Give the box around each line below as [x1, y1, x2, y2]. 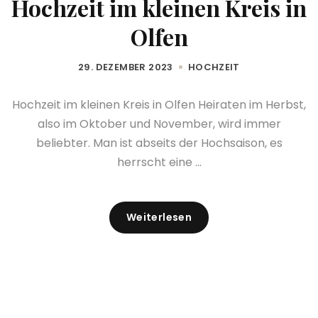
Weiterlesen [126, 210, 192, 225]
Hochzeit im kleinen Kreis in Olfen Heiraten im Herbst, [12, 97, 306, 114]
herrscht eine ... [116, 154, 202, 171]
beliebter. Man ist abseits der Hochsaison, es [35, 135, 283, 152]
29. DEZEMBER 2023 [78, 60, 173, 75]
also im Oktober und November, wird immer [37, 116, 281, 133]
